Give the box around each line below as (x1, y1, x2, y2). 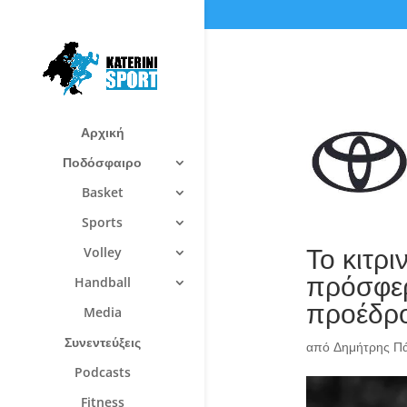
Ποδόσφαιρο (63, 153, 142, 171)
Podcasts (74, 362, 131, 381)
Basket (81, 183, 124, 201)
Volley (83, 243, 122, 261)
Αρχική (80, 123, 124, 141)
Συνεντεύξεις (64, 333, 141, 351)
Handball (74, 273, 131, 291)
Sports (82, 213, 123, 231)
